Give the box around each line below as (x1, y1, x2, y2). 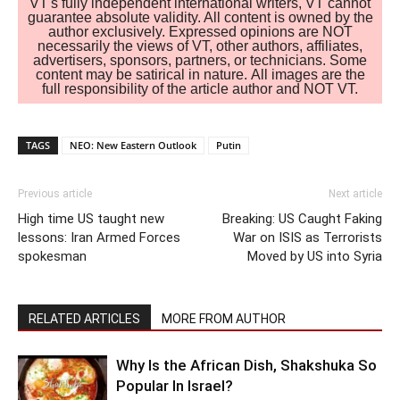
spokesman (18, 247, 87, 264)
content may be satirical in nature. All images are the (35, 66, 365, 82)
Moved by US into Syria (247, 247, 382, 264)
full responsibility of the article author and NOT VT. (42, 80, 358, 96)
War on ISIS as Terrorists (233, 229, 382, 246)
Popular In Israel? (116, 376, 233, 395)
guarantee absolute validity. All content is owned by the (27, 9, 373, 25)
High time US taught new (18, 210, 164, 227)
